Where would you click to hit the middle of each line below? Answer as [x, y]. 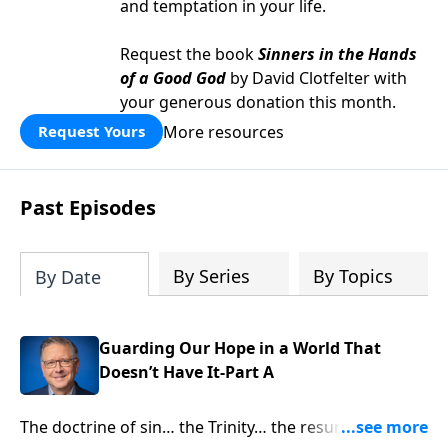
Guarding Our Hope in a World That [239, 348]
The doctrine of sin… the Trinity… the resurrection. [209, 426]
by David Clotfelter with [316, 78]
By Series [212, 276]
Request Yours [91, 131]
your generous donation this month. [258, 102]
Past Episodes [88, 207]
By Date [68, 277]
